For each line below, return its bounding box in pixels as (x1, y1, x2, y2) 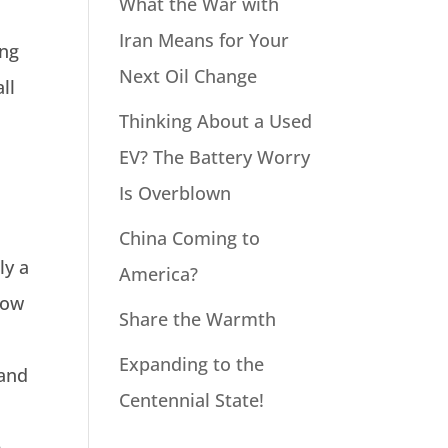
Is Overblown (119, 181, 232, 206)
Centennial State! (119, 388, 265, 413)
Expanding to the (119, 352, 265, 377)
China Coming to (119, 226, 261, 251)
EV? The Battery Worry (119, 145, 311, 170)
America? (119, 262, 199, 287)
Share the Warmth (119, 307, 277, 332)
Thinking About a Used (119, 109, 313, 134)
